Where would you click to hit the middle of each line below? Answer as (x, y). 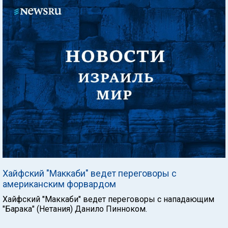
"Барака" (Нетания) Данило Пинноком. (75, 209)
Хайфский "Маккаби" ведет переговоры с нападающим (108, 199)
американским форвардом (59, 184)
